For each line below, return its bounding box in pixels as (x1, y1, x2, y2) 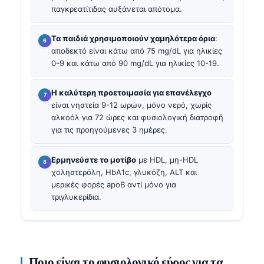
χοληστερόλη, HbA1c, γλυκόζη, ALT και (51, 167, 197, 177)
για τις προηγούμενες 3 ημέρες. (51, 125, 167, 135)
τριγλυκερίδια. (51, 192, 101, 202)
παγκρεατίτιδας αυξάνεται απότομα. (51, 4, 182, 14)
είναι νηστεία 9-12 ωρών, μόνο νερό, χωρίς (51, 100, 212, 110)
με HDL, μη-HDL (136, 154, 198, 164)
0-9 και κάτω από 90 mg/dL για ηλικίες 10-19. (51, 58, 219, 68)
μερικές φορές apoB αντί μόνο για (51, 179, 176, 189)
